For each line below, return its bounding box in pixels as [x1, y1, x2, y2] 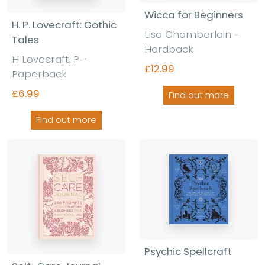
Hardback [144, 41, 193, 56]
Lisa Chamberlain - [144, 27, 240, 41]
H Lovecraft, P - [12, 52, 88, 67]
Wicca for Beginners [144, 7, 243, 22]
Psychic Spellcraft [144, 244, 232, 259]
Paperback [12, 67, 67, 82]
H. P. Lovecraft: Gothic [12, 18, 117, 33]
